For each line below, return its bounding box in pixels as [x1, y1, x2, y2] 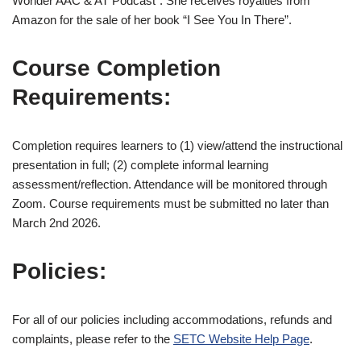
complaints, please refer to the [12, 332, 173, 346]
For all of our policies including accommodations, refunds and [12, 313, 332, 327]
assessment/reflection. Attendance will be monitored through [12, 177, 327, 192]
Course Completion [12, 56, 221, 81]
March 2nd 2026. [12, 216, 101, 230]
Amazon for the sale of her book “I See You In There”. [12, 13, 292, 27]
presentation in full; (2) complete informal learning [12, 158, 268, 172]
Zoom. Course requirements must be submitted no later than [12, 197, 329, 211]
